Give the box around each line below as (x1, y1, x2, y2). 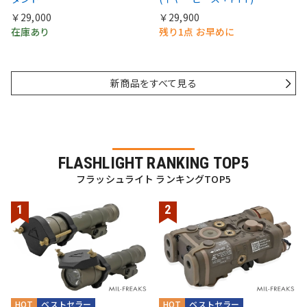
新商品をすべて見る (110, 76, 197, 90)
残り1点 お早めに (159, 25, 235, 39)
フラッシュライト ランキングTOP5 (76, 171, 231, 186)
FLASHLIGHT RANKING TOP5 (58, 153, 249, 173)
